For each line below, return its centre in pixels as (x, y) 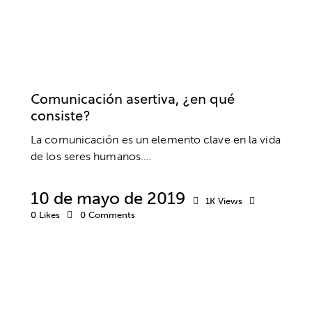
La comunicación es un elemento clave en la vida (156, 140)
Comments (111, 215)
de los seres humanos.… (91, 157)
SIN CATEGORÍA (73, 76)
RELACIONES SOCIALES (181, 55)
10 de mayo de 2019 (108, 198)
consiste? (61, 115)
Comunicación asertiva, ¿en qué (133, 99)
